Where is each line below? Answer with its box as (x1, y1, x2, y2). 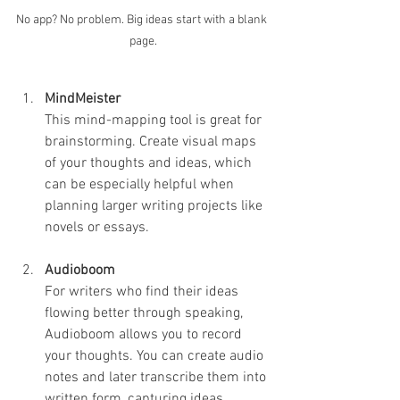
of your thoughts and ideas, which (45, 154, 255, 173)
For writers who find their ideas (45, 283, 242, 302)
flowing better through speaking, (45, 304, 246, 323)
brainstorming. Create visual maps (45, 133, 260, 152)
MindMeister (45, 90, 121, 109)
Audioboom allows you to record (45, 326, 246, 345)
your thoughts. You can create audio (45, 347, 267, 366)
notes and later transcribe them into (45, 369, 270, 387)
